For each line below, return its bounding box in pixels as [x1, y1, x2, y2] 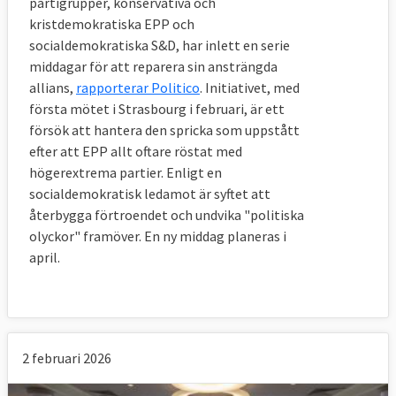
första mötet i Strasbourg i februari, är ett [29, 99, 285, 118]
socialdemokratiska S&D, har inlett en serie [29, 35, 290, 54]
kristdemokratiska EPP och [29, 14, 194, 33]
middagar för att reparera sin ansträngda [29, 57, 278, 75]
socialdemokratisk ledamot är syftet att [29, 184, 270, 202]
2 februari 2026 [22, 348, 111, 367]
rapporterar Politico [76, 78, 200, 96]
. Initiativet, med [200, 78, 300, 96]
